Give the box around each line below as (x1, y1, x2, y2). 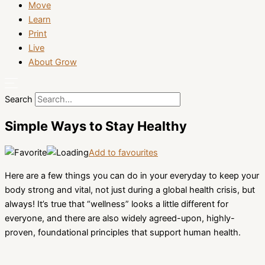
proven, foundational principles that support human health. (5, 227, 241, 238)
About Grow (28, 57, 77, 68)
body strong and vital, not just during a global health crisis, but (5, 184, 255, 195)
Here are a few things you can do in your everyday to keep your (5, 170, 259, 181)
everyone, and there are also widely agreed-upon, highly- (5, 212, 235, 224)
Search (5, 93, 33, 105)
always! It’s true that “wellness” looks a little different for (5, 198, 228, 209)
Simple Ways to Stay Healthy (5, 118, 187, 134)
